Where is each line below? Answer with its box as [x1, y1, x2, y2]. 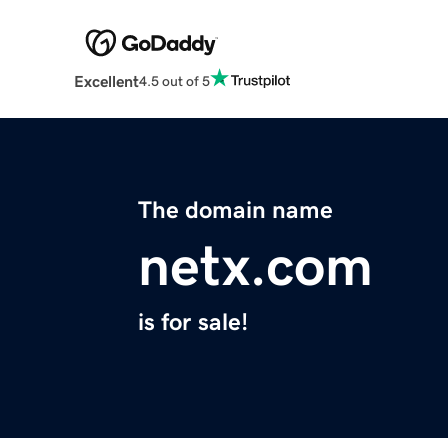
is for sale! [138, 310, 248, 335]
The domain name [138, 198, 333, 223]
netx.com [138, 238, 373, 295]
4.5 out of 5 [138, 73, 210, 88]
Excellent [73, 73, 139, 90]
